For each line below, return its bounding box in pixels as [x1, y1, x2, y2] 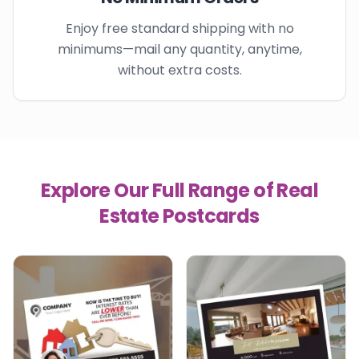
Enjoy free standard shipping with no [65, 18, 294, 38]
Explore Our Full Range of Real [41, 176, 318, 204]
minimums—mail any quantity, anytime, [57, 39, 302, 58]
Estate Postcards [99, 202, 260, 229]
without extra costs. [117, 60, 242, 79]
